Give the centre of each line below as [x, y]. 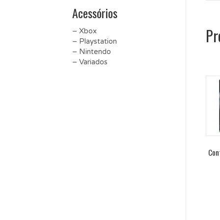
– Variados [90, 62]
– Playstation [95, 41]
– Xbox [84, 31]
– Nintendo [92, 52]
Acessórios [95, 13]
